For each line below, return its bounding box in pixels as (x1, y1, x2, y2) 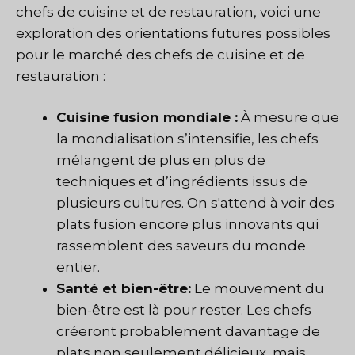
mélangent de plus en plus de (56, 152, 265, 169)
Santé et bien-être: (56, 281, 191, 297)
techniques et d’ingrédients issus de (56, 174, 307, 190)
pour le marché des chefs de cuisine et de (16, 46, 305, 63)
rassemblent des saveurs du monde (56, 238, 306, 254)
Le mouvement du (191, 281, 324, 297)
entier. (56, 259, 100, 276)
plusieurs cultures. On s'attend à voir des (56, 195, 334, 212)
